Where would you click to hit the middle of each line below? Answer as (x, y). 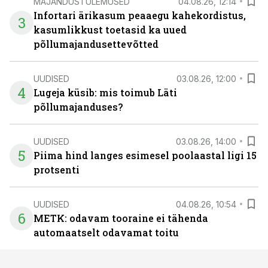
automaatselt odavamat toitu (106, 232)
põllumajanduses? (78, 107)
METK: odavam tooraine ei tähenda (121, 218)
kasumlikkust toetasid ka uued (110, 30)
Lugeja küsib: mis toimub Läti (105, 92)
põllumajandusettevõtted (96, 44)
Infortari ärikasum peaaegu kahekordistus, (140, 15)
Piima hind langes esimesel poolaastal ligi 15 (145, 155)
